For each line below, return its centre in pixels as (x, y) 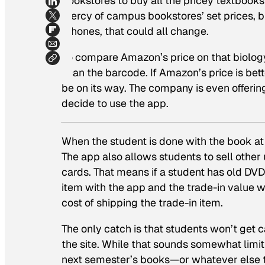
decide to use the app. (115, 104)
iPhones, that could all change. (135, 31)
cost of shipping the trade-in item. (142, 202)
